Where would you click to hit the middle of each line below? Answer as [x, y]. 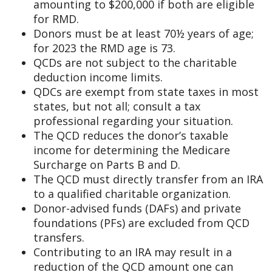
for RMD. [56, 19]
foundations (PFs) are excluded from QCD [141, 223]
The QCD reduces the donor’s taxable [131, 136]
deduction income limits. [98, 77]
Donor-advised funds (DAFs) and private [137, 209]
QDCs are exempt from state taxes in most [146, 92]
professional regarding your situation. [133, 121]
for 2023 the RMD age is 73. [104, 48]
